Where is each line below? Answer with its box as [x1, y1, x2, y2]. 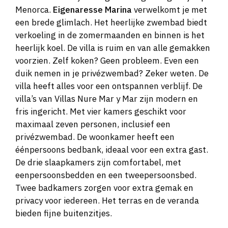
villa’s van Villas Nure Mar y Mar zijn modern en [15, 93, 198, 105]
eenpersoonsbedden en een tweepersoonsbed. [15, 169, 196, 181]
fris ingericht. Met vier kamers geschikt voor [15, 106, 186, 118]
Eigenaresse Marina [53, 4, 132, 16]
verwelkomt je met [132, 4, 207, 16]
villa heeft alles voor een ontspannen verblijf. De [15, 80, 203, 92]
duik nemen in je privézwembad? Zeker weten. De [15, 68, 209, 79]
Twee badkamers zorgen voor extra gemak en [15, 182, 193, 194]
